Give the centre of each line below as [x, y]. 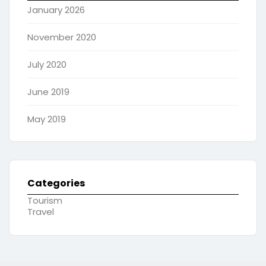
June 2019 [48, 92]
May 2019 [47, 119]
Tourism [45, 201]
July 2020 [47, 65]
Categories [56, 183]
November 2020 [62, 37]
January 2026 [56, 10]
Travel [41, 212]
